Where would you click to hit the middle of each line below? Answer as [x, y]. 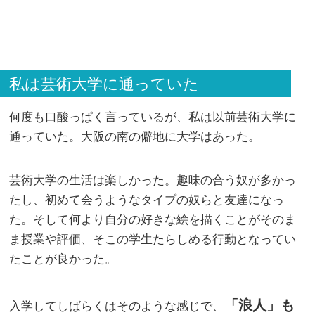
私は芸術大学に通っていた [104, 84]
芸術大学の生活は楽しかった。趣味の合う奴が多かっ [153, 180]
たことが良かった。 [63, 259]
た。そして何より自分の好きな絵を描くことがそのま [153, 220]
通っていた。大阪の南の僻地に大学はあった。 [135, 137]
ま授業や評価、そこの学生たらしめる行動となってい [153, 239]
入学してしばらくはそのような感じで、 [117, 306]
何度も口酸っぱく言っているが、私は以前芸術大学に [153, 117]
